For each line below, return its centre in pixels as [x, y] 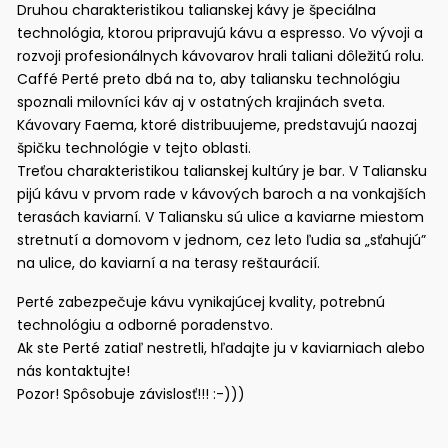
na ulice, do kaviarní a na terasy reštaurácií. [169, 262]
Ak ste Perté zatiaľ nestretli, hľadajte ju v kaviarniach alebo [221, 347]
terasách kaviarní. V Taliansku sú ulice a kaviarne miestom [221, 216]
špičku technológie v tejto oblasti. [134, 147]
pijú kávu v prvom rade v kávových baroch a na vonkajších [222, 193]
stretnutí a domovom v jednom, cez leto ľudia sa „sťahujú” [222, 239]
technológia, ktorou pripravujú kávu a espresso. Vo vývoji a [220, 32]
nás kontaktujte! [74, 370]
